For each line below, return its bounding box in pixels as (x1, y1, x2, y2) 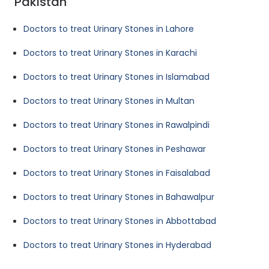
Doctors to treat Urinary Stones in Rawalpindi (23, 119, 210, 131)
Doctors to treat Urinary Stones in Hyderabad (23, 239, 211, 252)
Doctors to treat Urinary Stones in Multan (23, 95, 195, 107)
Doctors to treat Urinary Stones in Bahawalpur (23, 191, 214, 204)
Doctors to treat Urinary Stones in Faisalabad (23, 167, 210, 180)
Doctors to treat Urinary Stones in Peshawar (23, 143, 206, 156)
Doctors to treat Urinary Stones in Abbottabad (23, 215, 216, 228)
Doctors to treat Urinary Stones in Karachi (23, 47, 197, 59)
